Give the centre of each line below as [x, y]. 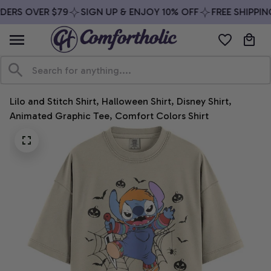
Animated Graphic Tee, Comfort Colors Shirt [109, 116]
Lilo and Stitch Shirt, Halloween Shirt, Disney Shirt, [121, 102]
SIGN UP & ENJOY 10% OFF [134, 12]
